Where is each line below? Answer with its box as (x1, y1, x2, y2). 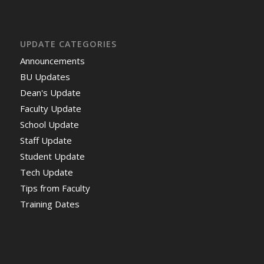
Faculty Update (19, 103, 81, 115)
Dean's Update (19, 87, 81, 99)
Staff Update (19, 134, 72, 147)
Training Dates (19, 198, 80, 210)
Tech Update (19, 166, 73, 179)
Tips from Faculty (19, 182, 90, 194)
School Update (19, 118, 79, 131)
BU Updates (19, 71, 70, 83)
